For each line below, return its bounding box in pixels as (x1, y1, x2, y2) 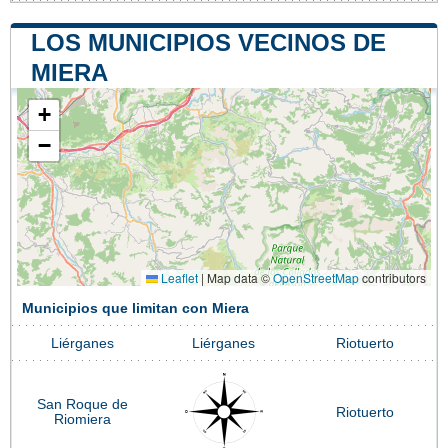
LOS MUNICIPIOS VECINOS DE (31, 28, 386, 56)
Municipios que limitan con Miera (22, 300, 249, 316)
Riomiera (54, 411, 111, 427)
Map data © (204, 268, 273, 286)
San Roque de (37, 396, 128, 412)
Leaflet (158, 268, 198, 286)
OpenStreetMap (273, 268, 359, 286)
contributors (359, 268, 426, 286)
